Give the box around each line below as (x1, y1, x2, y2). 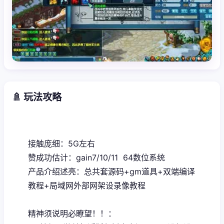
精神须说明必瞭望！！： (28, 208, 116, 219)
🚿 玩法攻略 (12, 91, 61, 103)
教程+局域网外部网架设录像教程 (28, 180, 145, 191)
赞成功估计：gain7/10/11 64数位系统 (28, 152, 165, 163)
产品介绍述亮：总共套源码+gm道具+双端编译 (28, 166, 195, 177)
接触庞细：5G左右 (28, 138, 95, 149)
